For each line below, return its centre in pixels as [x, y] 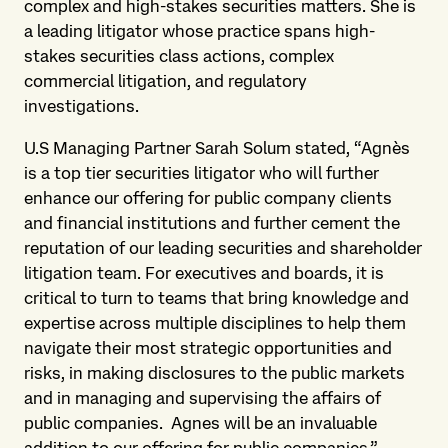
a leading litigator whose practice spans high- [199, 31]
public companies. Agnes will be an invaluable [200, 423]
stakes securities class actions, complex [179, 56]
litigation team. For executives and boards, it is [204, 273]
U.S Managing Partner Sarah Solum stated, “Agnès [217, 148]
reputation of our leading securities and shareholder [223, 248]
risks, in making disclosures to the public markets [214, 373]
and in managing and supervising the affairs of [202, 398]
